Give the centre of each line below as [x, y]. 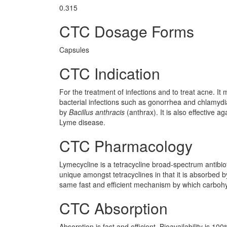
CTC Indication [110, 73]
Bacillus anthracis [97, 112]
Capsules [74, 50]
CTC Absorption [113, 208]
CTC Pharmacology [126, 146]
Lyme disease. [82, 122]
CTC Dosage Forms [127, 31]
